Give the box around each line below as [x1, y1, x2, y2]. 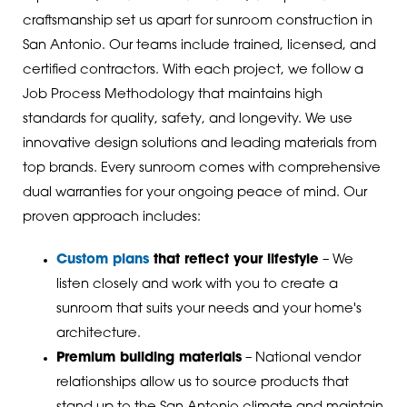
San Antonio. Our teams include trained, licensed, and [22, 38, 376, 53]
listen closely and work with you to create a [55, 278, 338, 293]
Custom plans [55, 253, 149, 268]
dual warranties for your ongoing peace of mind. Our [22, 185, 367, 200]
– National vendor [241, 352, 361, 366]
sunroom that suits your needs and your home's [55, 303, 362, 317]
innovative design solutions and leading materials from [22, 136, 377, 151]
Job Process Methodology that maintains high [22, 87, 323, 102]
